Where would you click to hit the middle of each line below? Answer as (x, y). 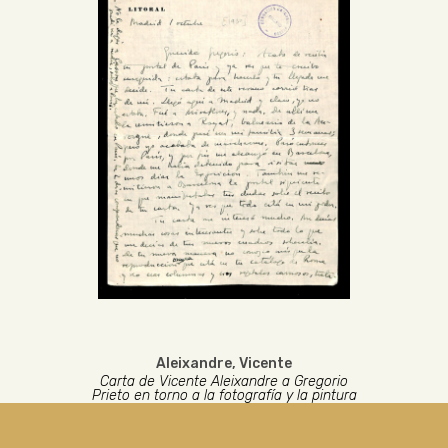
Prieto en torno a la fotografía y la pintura (224, 395)
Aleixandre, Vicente (224, 363)
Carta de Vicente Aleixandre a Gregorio (224, 381)
